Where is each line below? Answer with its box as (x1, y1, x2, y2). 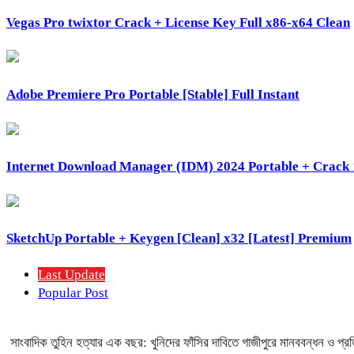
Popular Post (38, 285, 108, 301)
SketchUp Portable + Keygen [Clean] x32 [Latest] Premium (6, 231, 352, 247)
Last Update (38, 267, 105, 283)
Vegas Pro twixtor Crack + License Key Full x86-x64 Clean (6, 14, 350, 30)
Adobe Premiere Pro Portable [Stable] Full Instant (6, 87, 299, 103)
